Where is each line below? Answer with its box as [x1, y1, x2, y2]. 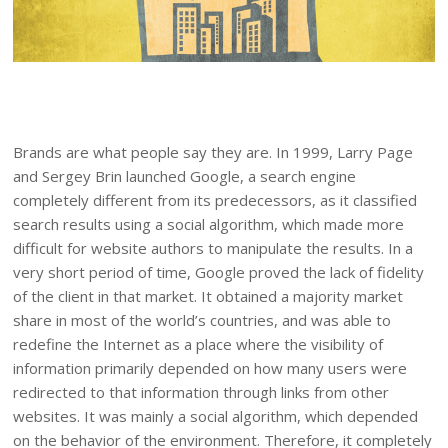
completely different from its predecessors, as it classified [13, 189, 417, 210]
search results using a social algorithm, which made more [13, 213, 404, 234]
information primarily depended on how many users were [13, 357, 407, 378]
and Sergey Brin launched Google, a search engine [13, 165, 356, 186]
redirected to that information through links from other [13, 381, 389, 402]
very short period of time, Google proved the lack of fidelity [13, 261, 424, 282]
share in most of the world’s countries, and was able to [13, 309, 391, 330]
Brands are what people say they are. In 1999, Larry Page [13, 141, 413, 162]
